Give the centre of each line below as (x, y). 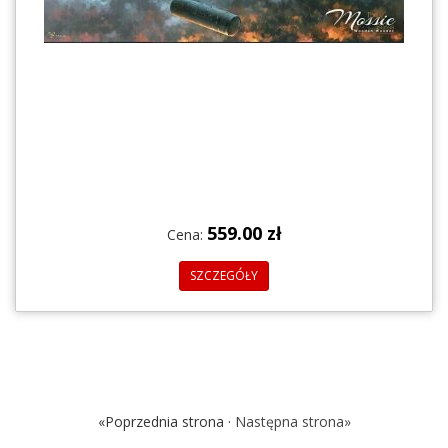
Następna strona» (292, 421)
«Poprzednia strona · (166, 421)
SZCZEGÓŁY (224, 275)
